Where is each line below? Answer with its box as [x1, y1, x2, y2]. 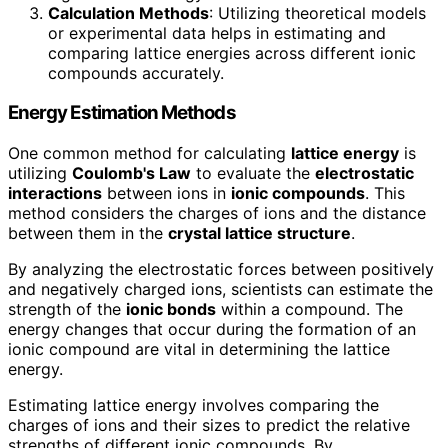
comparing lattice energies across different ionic [48, 42, 416, 63]
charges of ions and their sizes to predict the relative [8, 415, 410, 436]
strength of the [8, 299, 126, 320]
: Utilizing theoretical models [209, 2, 426, 23]
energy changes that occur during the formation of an [8, 319, 416, 340]
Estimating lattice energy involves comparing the [8, 395, 379, 416]
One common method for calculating [8, 143, 291, 164]
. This [365, 183, 405, 204]
